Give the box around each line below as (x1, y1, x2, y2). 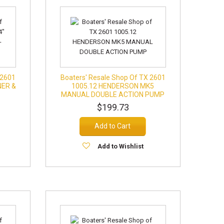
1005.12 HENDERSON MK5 (71, 82, 154, 90)
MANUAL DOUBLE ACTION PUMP (61, 90, 165, 98)
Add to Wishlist (97, 142, 143, 150)
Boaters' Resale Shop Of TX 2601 (60, 73, 165, 81)
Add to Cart (94, 122, 131, 130)
